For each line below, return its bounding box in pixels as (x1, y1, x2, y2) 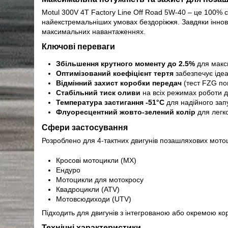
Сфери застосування (42, 123, 128, 132)
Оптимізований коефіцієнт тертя (56, 69, 174, 78)
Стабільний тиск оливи (56, 89, 141, 97)
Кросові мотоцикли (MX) (56, 156, 137, 164)
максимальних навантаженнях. (42, 27, 146, 36)
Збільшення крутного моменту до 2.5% (56, 60, 195, 68)
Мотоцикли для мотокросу (56, 175, 144, 184)
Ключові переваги (42, 42, 116, 51)
